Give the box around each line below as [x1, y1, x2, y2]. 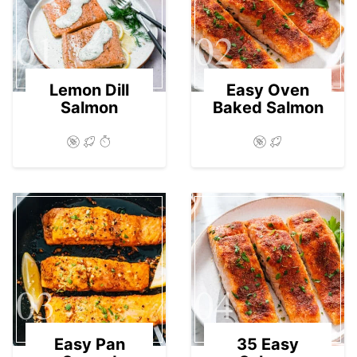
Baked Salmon [212, 97, 324, 117]
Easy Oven [226, 80, 309, 100]
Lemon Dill [49, 80, 129, 100]
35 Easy [237, 334, 299, 354]
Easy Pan [53, 334, 125, 354]
